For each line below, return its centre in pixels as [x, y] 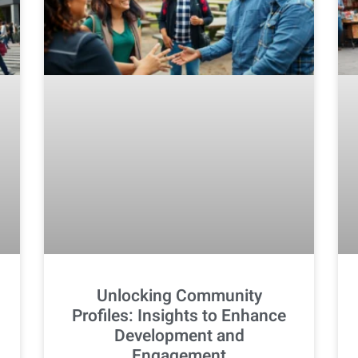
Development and [179, 336]
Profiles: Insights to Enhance [179, 316]
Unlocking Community [179, 296]
